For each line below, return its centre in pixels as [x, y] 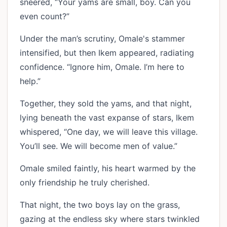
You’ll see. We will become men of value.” [101, 146]
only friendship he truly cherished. [87, 182]
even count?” [47, 16]
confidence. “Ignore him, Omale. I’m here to [102, 67]
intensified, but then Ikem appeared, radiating [107, 53]
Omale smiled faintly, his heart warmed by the [108, 168]
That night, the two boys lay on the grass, [100, 205]
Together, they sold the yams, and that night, [106, 103]
